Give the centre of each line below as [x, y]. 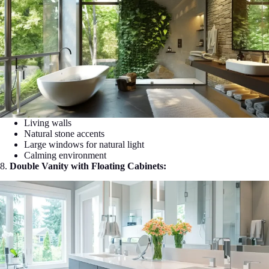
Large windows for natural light [84, 145]
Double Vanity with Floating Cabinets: [88, 166]
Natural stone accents [64, 134]
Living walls [48, 123]
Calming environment [65, 156]
